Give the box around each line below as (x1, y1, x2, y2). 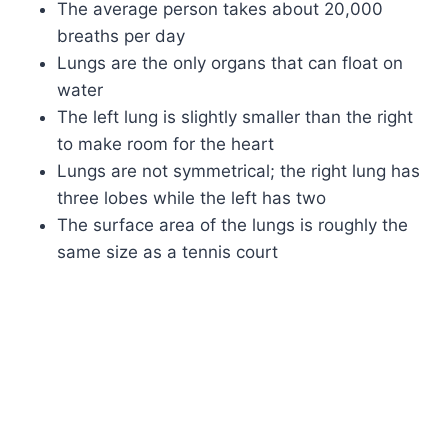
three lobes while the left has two (57, 187, 327, 208)
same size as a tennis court (57, 241, 279, 262)
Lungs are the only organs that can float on (57, 52, 404, 73)
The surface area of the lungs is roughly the (57, 214, 409, 235)
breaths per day (57, 25, 186, 46)
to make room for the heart (57, 133, 275, 154)
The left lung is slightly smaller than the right (57, 106, 414, 127)
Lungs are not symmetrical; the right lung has (57, 160, 421, 181)
